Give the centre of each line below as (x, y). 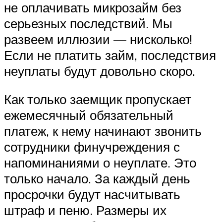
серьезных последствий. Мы (88, 23)
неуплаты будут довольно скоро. (100, 71)
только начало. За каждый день (97, 179)
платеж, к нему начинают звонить (103, 131)
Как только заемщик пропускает (98, 99)
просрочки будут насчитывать (92, 194)
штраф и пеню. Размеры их (85, 210)
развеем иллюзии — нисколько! (98, 39)
